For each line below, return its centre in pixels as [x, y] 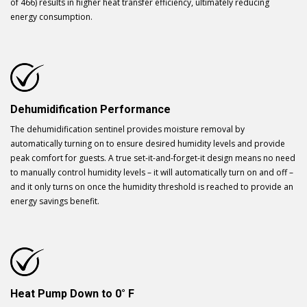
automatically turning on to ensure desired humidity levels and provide [148, 143]
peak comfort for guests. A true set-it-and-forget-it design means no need [153, 158]
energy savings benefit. [55, 201]
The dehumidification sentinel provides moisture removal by [127, 129]
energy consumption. [51, 16]
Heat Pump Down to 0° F [72, 293]
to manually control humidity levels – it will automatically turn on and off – [152, 172]
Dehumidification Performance [90, 109]
